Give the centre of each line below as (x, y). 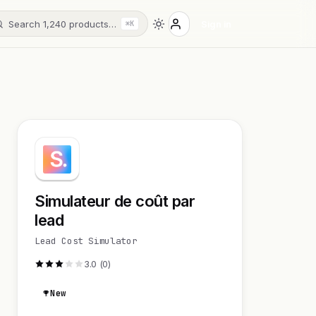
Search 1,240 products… (62, 24)
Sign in (216, 24)
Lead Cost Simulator (86, 241)
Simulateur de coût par (115, 201)
